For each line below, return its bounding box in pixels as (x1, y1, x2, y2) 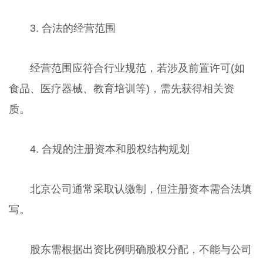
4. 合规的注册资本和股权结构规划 (29, 143, 190, 156)
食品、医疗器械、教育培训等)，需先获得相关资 (8, 83, 234, 95)
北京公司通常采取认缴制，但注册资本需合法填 (29, 183, 252, 195)
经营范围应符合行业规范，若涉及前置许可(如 (29, 62, 245, 75)
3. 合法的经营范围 (29, 22, 116, 35)
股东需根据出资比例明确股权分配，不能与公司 (29, 243, 252, 255)
